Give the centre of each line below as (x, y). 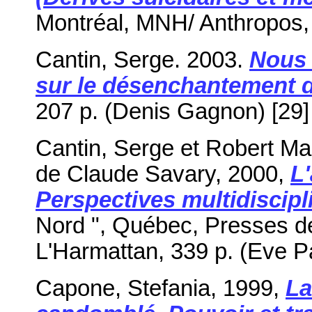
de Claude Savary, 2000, (163, 174)
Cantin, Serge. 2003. (142, 60)
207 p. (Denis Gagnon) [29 (169, 111)
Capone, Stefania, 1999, (161, 288)
